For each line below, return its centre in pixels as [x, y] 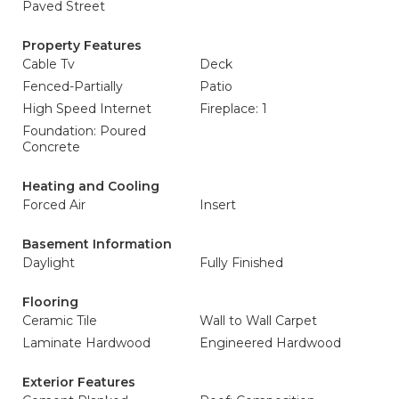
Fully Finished [241, 263]
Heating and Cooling [91, 186]
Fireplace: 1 [233, 109]
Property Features [82, 45]
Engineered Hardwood [270, 343]
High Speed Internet [87, 109]
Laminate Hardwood [86, 343]
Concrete [51, 147]
